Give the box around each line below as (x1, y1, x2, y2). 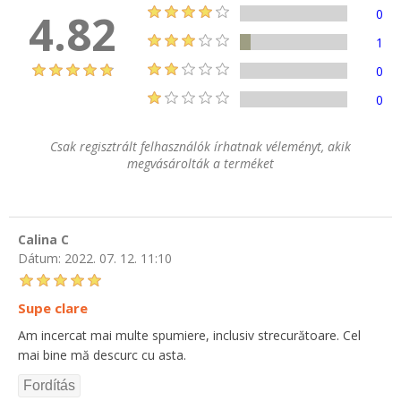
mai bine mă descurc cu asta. (18, 346, 186, 363)
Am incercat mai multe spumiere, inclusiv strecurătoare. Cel (18, 326, 361, 344)
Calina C (18, 231, 69, 249)
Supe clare (18, 298, 88, 317)
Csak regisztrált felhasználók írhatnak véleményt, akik (50, 138, 351, 156)
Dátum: (18, 249, 61, 267)
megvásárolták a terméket (127, 155, 274, 173)
